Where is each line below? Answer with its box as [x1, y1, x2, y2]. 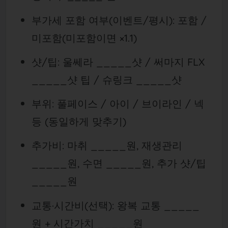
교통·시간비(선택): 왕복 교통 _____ [31, 198, 199, 212]
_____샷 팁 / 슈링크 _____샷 [31, 73, 182, 86]
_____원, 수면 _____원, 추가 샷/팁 [31, 157, 206, 170]
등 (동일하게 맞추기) [31, 115, 126, 128]
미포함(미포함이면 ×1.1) [31, 31, 137, 44]
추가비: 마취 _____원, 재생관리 [31, 139, 182, 152]
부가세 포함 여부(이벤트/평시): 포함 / [31, 13, 207, 26]
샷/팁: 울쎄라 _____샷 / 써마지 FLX [31, 55, 205, 68]
